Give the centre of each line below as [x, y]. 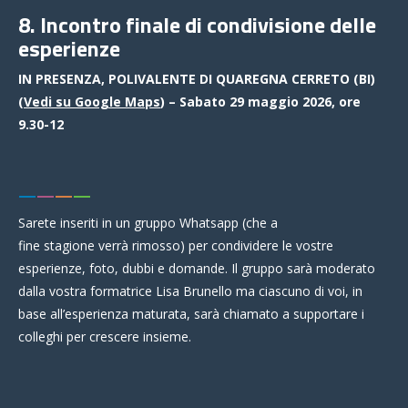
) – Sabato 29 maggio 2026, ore [260, 102]
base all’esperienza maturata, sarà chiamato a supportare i [191, 314]
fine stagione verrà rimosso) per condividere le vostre [176, 246]
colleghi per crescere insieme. [105, 337]
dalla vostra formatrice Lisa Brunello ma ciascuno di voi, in [190, 291]
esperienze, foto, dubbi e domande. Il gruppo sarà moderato [197, 269]
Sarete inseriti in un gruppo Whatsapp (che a [148, 223]
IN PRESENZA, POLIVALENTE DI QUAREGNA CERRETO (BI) [197, 79]
